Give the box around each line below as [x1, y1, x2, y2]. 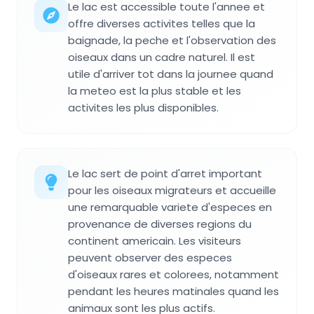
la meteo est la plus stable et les [68, 83, 241, 99]
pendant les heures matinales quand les [68, 284, 279, 299]
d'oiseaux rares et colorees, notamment [68, 267, 279, 282]
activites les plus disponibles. [68, 100, 219, 116]
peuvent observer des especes [68, 250, 232, 266]
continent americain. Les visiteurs [68, 233, 241, 249]
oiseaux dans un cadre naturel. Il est [68, 50, 255, 65]
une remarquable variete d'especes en [68, 200, 272, 215]
